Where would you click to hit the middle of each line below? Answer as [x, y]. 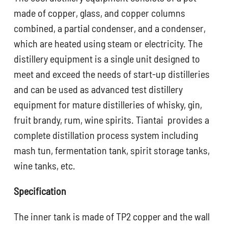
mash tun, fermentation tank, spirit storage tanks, [112, 150]
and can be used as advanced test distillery [98, 89]
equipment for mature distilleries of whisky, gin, [108, 104]
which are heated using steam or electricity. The [108, 43]
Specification [40, 191]
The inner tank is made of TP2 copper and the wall [112, 216]
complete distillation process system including [106, 135]
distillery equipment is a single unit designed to [107, 58]
